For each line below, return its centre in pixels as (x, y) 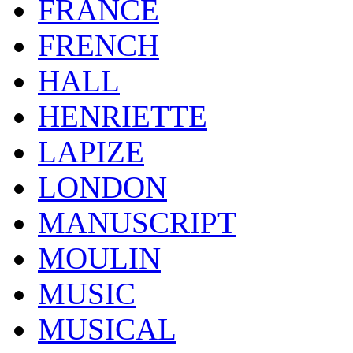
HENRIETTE (123, 116)
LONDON (102, 187)
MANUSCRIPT (137, 222)
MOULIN (99, 258)
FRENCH (98, 45)
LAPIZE (91, 151)
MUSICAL (107, 329)
